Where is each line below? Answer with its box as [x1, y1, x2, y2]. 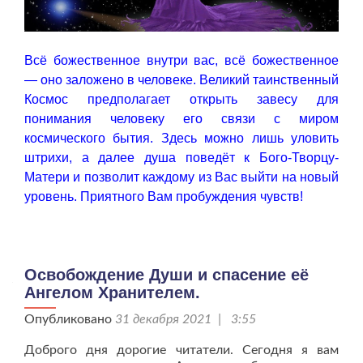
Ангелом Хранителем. [24, 284, 200, 302]
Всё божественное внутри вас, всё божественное [24, 53, 339, 68]
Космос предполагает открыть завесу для [24, 92, 339, 107]
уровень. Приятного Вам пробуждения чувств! [24, 190, 303, 204]
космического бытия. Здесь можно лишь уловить [24, 131, 339, 146]
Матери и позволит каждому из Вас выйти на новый [24, 170, 339, 185]
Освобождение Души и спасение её [24, 266, 309, 284]
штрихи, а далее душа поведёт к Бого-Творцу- [24, 151, 339, 165]
